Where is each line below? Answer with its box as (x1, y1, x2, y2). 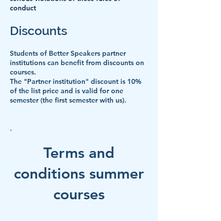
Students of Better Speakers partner (10, 49, 126, 58)
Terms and (43, 144, 114, 162)
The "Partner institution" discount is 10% (10, 77, 142, 86)
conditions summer (14, 165, 144, 183)
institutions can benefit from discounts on (10, 58, 144, 67)
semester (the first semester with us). (10, 96, 126, 105)
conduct (10, 3, 36, 12)
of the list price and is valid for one (10, 86, 123, 95)
